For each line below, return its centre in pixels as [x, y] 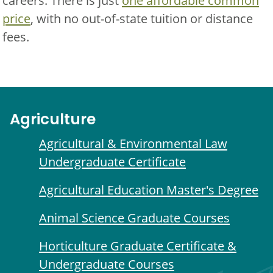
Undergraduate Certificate [112, 162]
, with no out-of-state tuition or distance [142, 19]
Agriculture [53, 121]
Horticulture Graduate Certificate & [138, 246]
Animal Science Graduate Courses [134, 218]
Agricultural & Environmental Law [133, 144]
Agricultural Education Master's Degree [149, 190]
